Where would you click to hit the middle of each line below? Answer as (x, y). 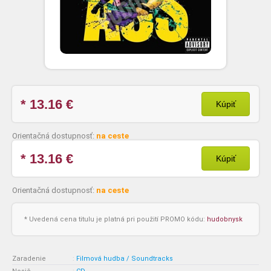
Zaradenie (29, 259)
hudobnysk (225, 219)
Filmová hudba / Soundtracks (125, 259)
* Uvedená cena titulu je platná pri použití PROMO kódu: (116, 219)
